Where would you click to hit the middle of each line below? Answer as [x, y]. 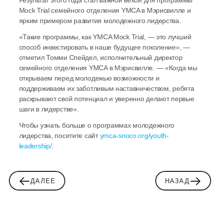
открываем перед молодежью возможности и [89, 78]
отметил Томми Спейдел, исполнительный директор [101, 58]
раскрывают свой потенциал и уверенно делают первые [107, 99]
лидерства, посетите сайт [59, 136]
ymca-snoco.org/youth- [134, 136]
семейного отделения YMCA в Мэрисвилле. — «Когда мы [108, 68]
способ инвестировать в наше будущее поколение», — [104, 47]
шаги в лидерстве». [49, 109]
